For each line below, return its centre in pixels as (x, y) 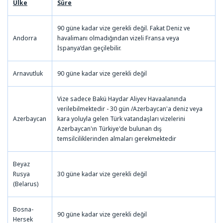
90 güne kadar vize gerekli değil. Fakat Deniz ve (124, 28)
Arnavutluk (28, 73)
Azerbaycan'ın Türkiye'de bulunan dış (110, 128)
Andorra (25, 38)
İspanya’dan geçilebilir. (89, 48)
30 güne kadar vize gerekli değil (102, 174)
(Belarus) (26, 184)
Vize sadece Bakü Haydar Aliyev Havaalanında (122, 99)
